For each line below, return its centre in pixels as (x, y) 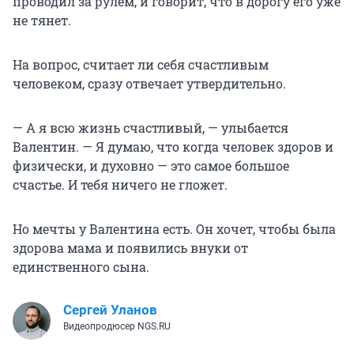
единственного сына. (81, 267)
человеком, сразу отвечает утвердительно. (149, 84)
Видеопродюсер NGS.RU (117, 327)
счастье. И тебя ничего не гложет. (120, 185)
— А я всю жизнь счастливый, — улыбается (151, 128)
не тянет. (42, 21)
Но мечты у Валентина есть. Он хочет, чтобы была (174, 229)
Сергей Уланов (110, 310)
